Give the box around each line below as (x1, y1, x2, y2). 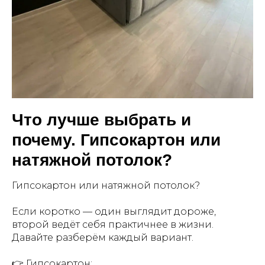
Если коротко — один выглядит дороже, (12, 206, 216, 217)
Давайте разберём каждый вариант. (12, 232, 193, 243)
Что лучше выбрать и (12, 111, 191, 129)
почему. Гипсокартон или (12, 131, 221, 149)
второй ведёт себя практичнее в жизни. (12, 219, 214, 230)
